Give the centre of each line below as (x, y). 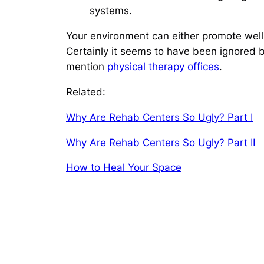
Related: (86, 92)
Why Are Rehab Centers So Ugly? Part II (161, 142)
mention (87, 67)
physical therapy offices (163, 67)
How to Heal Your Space (124, 168)
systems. (111, 11)
